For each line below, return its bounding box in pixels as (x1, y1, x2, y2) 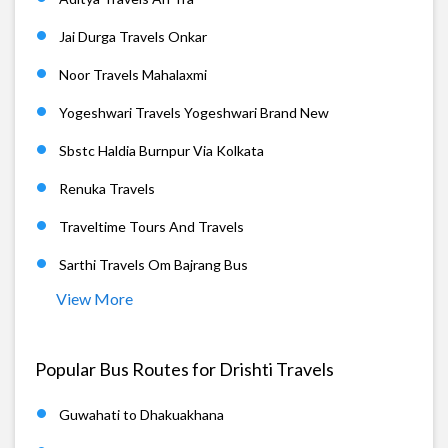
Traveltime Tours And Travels (59, 217, 244, 235)
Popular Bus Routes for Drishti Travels (35, 357, 334, 380)
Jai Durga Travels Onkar (59, 27, 207, 45)
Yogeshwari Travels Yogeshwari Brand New (59, 103, 329, 121)
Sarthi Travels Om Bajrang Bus (59, 255, 248, 273)
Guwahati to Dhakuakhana (59, 405, 224, 423)
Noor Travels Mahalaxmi (59, 65, 207, 83)
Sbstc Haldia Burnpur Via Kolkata (59, 141, 264, 159)
